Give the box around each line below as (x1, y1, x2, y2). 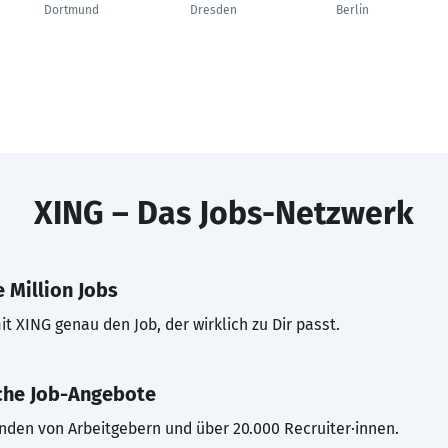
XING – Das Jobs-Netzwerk (34, 194, 414, 232)
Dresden (190, 3, 237, 17)
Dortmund (44, 3, 99, 17)
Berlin (336, 3, 369, 17)
